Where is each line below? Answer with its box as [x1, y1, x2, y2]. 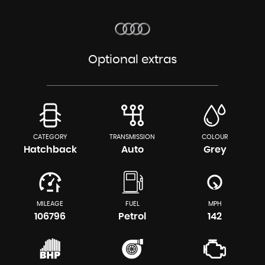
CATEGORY [33, 133, 67, 140]
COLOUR [202, 133, 228, 140]
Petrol [118, 211, 147, 221]
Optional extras [88, 53, 177, 66]
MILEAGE [37, 200, 64, 207]
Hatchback [23, 144, 77, 154]
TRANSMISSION [109, 133, 156, 140]
